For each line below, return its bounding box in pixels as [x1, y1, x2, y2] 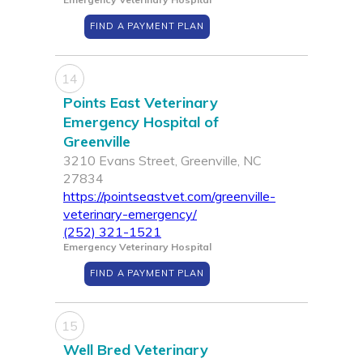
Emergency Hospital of [63, 113, 219, 132]
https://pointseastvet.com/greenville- [63, 188, 275, 205]
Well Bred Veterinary [63, 340, 208, 360]
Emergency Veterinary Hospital [63, 241, 211, 254]
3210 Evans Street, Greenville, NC [63, 152, 262, 169]
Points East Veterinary [63, 93, 218, 113]
